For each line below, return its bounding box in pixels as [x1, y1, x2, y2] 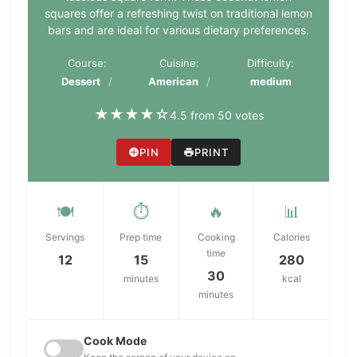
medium [249, 75, 292, 88]
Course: [67, 57, 107, 70]
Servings [45, 231, 85, 244]
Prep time [120, 231, 163, 244]
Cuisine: [159, 57, 199, 70]
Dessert [61, 75, 101, 88]
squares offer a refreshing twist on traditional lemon [45, 6, 312, 21]
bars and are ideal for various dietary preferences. [48, 23, 309, 37]
